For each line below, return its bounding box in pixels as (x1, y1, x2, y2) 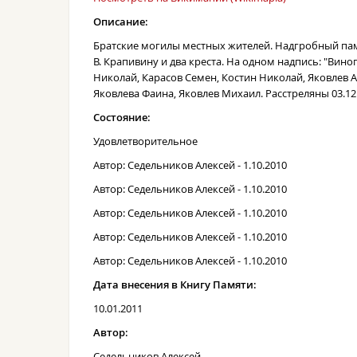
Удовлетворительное (93, 134, 198, 148)
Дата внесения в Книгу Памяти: (93, 277, 257, 292)
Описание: (93, 14, 148, 29)
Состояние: (93, 110, 151, 124)
